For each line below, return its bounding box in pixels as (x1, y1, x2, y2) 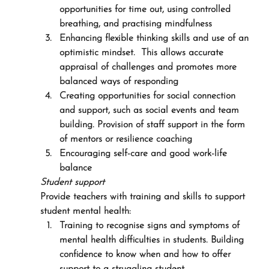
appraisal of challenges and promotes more (59, 62, 240, 72)
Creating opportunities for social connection (59, 91, 238, 101)
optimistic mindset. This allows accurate (59, 48, 226, 58)
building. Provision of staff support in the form (59, 120, 248, 130)
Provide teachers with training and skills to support (40, 192, 248, 202)
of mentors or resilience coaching (59, 134, 192, 144)
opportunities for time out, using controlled (59, 5, 234, 14)
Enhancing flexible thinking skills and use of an (59, 34, 252, 43)
